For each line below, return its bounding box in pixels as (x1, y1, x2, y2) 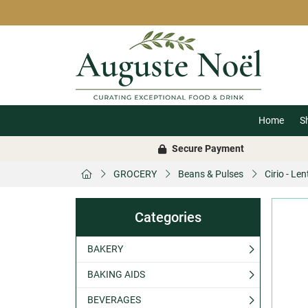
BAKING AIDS (87, 269, 145, 280)
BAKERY (87, 243, 123, 254)
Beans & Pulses (178, 168, 243, 179)
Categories (135, 210, 201, 225)
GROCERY (113, 168, 157, 179)
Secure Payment (171, 143, 244, 154)
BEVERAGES (87, 294, 141, 305)
